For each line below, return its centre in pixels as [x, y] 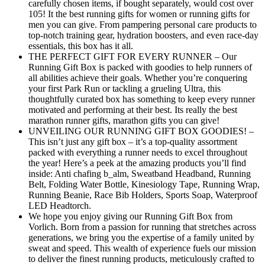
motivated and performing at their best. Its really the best [133, 109]
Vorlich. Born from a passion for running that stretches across [142, 227]
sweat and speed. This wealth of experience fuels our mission [142, 248]
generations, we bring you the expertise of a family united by [141, 237]
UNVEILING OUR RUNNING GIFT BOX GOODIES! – [141, 131]
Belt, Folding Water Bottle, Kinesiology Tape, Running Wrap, [144, 184]
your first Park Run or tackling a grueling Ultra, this [125, 88]
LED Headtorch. [60, 205]
